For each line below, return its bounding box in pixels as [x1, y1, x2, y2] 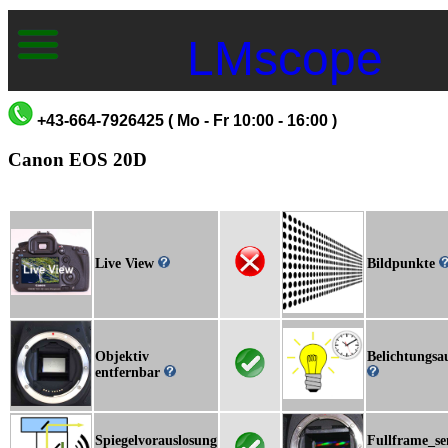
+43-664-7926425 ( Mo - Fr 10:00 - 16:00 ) [37, 112, 337, 129]
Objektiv [95, 349, 149, 365]
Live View [95, 256, 158, 272]
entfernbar [95, 365, 164, 381]
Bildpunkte [367, 256, 439, 272]
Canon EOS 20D [8, 148, 147, 170]
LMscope [187, 32, 383, 85]
